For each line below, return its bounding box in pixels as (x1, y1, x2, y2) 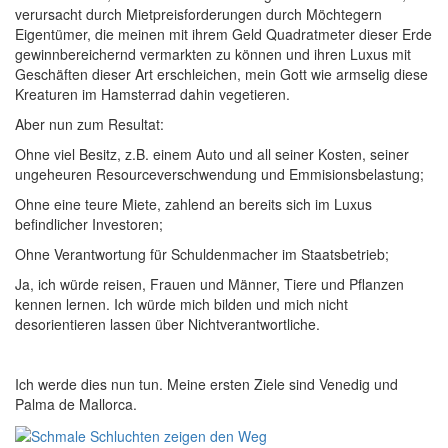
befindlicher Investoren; (15, 214, 163, 234)
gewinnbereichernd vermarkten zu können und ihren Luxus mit (15, 44, 411, 64)
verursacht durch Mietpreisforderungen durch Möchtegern (15, 4, 382, 24)
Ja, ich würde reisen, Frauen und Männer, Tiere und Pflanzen (15, 274, 404, 294)
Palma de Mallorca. (15, 394, 137, 414)
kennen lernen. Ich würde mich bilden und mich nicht (15, 294, 348, 314)
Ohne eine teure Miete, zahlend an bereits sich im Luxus (15, 194, 372, 214)
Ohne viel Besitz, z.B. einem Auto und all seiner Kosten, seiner (15, 144, 409, 164)
